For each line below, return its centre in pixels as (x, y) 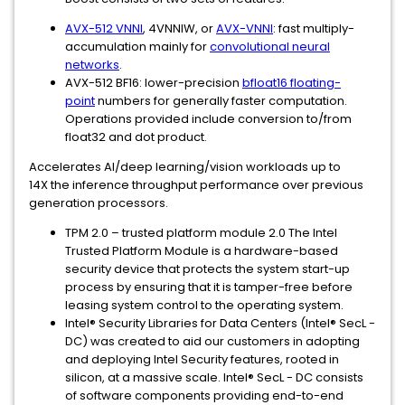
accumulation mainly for (137, 47)
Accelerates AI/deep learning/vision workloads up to (185, 167)
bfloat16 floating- (292, 83)
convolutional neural (270, 47)
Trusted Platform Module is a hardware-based (202, 251)
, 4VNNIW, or (179, 28)
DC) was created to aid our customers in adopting (212, 341)
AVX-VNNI (245, 28)
